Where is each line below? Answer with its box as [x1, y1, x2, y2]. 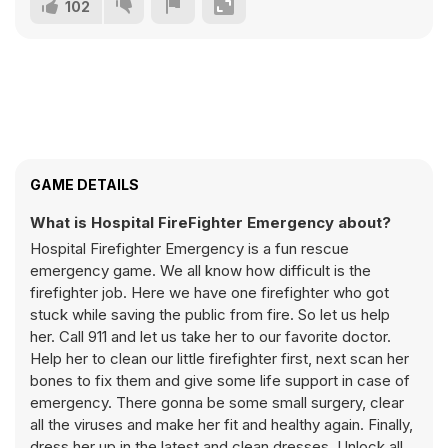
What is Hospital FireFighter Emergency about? [30, 213, 391, 232]
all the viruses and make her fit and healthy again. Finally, [30, 415, 413, 434]
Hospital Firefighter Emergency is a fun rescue [30, 239, 349, 258]
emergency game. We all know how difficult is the [30, 261, 371, 280]
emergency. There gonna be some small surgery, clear [30, 393, 404, 412]
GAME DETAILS [30, 176, 139, 193]
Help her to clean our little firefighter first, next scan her [30, 349, 409, 368]
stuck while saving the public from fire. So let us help [30, 305, 390, 324]
